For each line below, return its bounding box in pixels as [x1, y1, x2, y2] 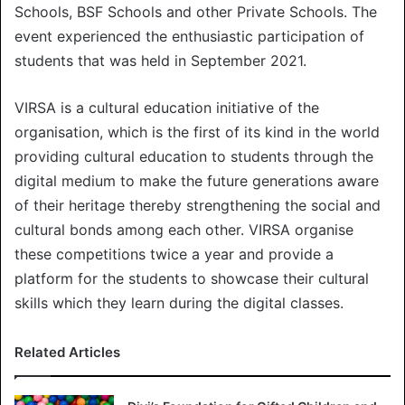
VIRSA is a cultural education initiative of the [14, 98, 319, 117]
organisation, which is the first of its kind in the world [14, 122, 380, 141]
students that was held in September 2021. [14, 51, 306, 70]
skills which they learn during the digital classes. [14, 293, 344, 312]
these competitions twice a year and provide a [14, 244, 334, 263]
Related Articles [14, 343, 120, 361]
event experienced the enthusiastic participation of [14, 26, 364, 45]
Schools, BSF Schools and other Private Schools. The [14, 2, 377, 21]
